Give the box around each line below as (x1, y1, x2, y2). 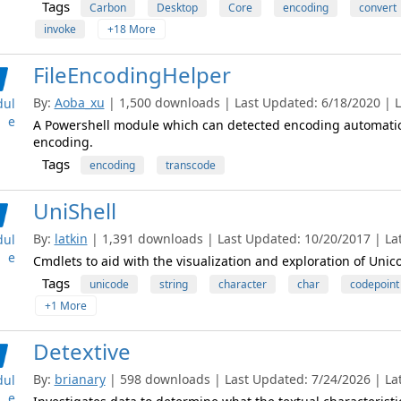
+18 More (107, 21, 156, 37)
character (218, 277, 267, 292)
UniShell (32, 196, 116, 226)
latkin (54, 230, 88, 247)
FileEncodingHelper (32, 60, 231, 90)
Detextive (32, 337, 131, 366)
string (158, 277, 188, 292)
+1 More (44, 298, 87, 313)
